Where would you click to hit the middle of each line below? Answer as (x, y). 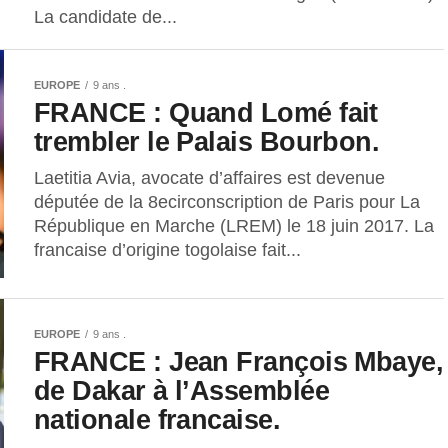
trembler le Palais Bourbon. (207, 141)
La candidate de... (105, 16)
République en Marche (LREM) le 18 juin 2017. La (234, 225)
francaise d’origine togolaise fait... (167, 249)
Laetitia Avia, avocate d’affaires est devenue (209, 177)
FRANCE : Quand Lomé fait (206, 112)
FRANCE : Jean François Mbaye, (239, 361)
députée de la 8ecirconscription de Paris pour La (227, 201)
